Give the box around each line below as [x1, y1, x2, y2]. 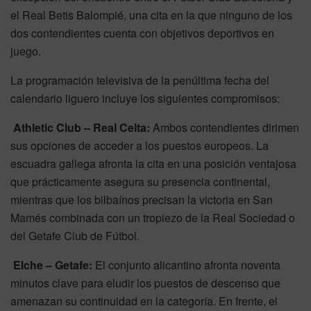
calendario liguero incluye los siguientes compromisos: [10, 90, 280, 106]
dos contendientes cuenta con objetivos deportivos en [10, 24, 274, 41]
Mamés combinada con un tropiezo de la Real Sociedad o [10, 209, 295, 226]
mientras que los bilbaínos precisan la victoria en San [10, 191, 273, 208]
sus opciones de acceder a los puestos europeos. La [10, 137, 269, 153]
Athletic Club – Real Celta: [13, 119, 150, 135]
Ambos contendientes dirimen [150, 119, 299, 135]
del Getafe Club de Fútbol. [10, 227, 140, 244]
